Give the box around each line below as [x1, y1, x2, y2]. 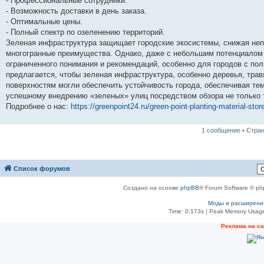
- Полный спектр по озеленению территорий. [6, 28, 165, 37]
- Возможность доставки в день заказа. [6, 6, 147, 15]
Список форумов [14, 165, 70, 172]
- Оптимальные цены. [6, 17, 82, 26]
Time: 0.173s [168, 208, 204, 214]
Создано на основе [123, 184, 180, 191]
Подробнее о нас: [6, 102, 71, 111]
